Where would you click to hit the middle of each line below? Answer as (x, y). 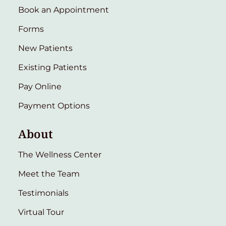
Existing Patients (52, 67)
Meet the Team (49, 174)
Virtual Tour (41, 212)
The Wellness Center (60, 154)
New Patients (45, 48)
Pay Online (40, 86)
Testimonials (43, 193)
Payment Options (54, 105)
